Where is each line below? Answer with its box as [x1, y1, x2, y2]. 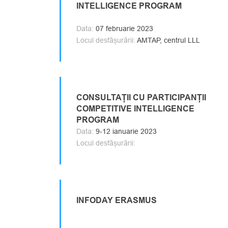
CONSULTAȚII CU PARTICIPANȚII [76, 93, 206, 102]
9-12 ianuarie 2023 [94, 127, 157, 135]
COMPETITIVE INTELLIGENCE [76, 104, 194, 113]
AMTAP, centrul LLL [135, 36, 200, 44]
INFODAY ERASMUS [76, 195, 157, 205]
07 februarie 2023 [94, 24, 153, 33]
